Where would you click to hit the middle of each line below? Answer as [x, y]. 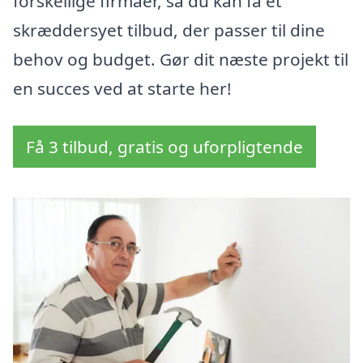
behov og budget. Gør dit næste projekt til [181, 60]
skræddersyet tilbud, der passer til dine [169, 30]
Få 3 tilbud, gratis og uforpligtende [164, 147]
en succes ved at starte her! [122, 89]
